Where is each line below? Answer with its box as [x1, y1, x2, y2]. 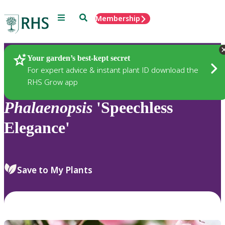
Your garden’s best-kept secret [27, 53, 130, 62]
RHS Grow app [27, 76, 78, 87]
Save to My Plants [17, 164, 92, 176]
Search [79, 13, 102, 21]
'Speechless [92, 98, 173, 117]
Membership [95, 14, 140, 23]
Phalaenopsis [4, 98, 92, 117]
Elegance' [4, 119, 70, 137]
